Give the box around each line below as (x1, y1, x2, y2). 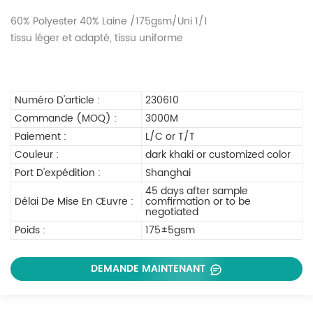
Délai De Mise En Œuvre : (15, 193, 133, 210)
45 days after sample (145, 182, 249, 199)
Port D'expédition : (15, 164, 101, 181)
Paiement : (15, 128, 66, 145)
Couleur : (15, 146, 59, 163)
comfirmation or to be (145, 193, 252, 210)
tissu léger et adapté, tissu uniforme (10, 29, 183, 46)
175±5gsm (145, 221, 196, 238)
